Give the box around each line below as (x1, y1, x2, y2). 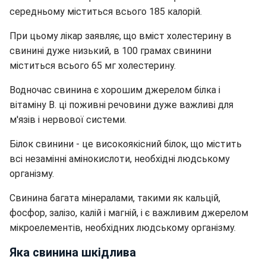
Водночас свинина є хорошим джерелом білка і (9, 84, 220, 96)
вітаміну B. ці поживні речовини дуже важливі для (9, 99, 233, 110)
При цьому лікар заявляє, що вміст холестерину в (9, 30, 232, 42)
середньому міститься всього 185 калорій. (9, 5, 202, 17)
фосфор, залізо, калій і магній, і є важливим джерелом (9, 207, 248, 218)
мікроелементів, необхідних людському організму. (9, 221, 236, 233)
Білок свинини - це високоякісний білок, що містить (9, 138, 242, 150)
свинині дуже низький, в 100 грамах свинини (9, 45, 211, 56)
